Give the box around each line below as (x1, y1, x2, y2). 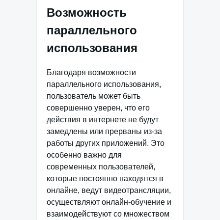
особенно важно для (47, 150, 122, 159)
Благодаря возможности (47, 68, 136, 77)
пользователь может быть (47, 91, 140, 100)
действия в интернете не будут (47, 115, 159, 124)
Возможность (47, 5, 127, 19)
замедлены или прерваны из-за (47, 127, 162, 136)
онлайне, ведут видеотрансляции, (47, 186, 171, 194)
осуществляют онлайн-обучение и (47, 197, 171, 206)
